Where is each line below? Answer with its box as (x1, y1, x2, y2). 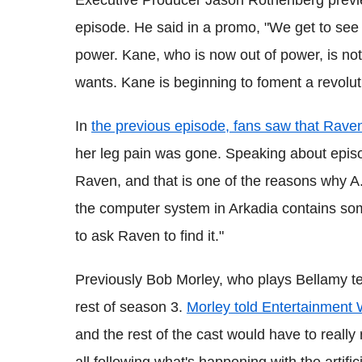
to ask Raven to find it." (75, 227, 224, 244)
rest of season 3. (75, 298, 187, 315)
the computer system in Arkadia (75, 200, 282, 217)
